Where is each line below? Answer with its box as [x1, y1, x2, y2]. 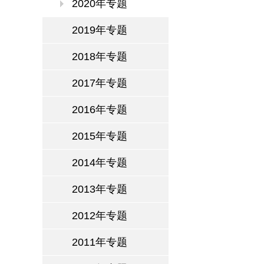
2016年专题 [72, 104, 127, 115]
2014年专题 [72, 157, 127, 169]
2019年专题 [72, 24, 127, 36]
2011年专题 [72, 236, 127, 248]
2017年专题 [72, 77, 127, 89]
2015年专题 [72, 130, 127, 142]
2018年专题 [72, 51, 127, 62]
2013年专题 [72, 183, 127, 195]
